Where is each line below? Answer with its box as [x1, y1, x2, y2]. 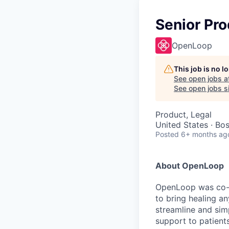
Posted [155, 130, 179, 139]
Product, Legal [155, 109, 212, 120]
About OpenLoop [155, 161, 224, 171]
